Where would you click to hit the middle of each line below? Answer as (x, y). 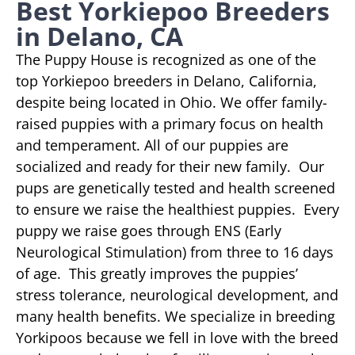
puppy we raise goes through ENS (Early (149, 230)
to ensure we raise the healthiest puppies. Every (177, 209)
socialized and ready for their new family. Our (170, 166)
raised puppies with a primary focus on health (170, 123)
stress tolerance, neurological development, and (177, 294)
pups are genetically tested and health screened (176, 187)
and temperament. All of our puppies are (152, 145)
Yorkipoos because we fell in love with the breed (177, 337)
